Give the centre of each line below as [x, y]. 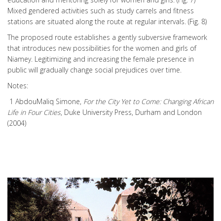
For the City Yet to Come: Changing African [148, 101]
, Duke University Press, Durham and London [131, 112]
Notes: [18, 86]
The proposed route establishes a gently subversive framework [107, 37]
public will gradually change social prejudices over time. [94, 70]
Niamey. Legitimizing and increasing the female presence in [101, 59]
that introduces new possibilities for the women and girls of [102, 48]
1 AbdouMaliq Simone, [45, 101]
